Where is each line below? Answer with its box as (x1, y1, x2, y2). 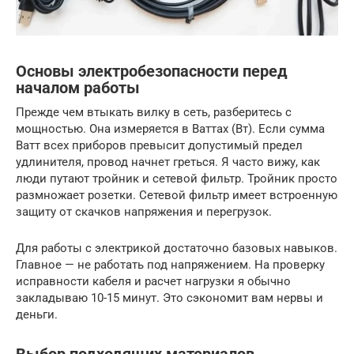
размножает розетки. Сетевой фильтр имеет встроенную (16, 188, 337, 203)
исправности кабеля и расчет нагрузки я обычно (16, 274, 291, 289)
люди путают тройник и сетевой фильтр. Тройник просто (16, 171, 337, 186)
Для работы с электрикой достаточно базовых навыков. (16, 241, 337, 256)
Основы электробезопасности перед (16, 62, 288, 81)
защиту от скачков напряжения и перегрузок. (16, 205, 272, 220)
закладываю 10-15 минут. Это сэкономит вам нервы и (16, 291, 323, 306)
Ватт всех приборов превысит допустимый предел (16, 138, 303, 153)
